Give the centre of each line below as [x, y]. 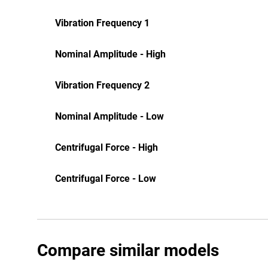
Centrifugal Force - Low [106, 179]
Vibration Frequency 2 [102, 85]
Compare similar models [128, 250]
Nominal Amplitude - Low [109, 116]
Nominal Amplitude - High [110, 54]
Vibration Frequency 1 [102, 23]
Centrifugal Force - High [106, 147]
